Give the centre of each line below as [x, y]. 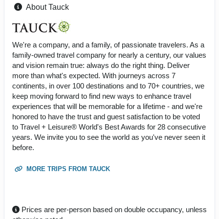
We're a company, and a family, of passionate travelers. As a [108, 44]
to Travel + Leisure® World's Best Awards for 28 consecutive [109, 127]
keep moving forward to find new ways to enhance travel [102, 96]
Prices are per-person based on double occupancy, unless [113, 209]
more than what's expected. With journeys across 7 [94, 75]
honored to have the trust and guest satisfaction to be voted [106, 116]
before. [23, 147]
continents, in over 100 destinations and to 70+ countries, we [108, 86]
